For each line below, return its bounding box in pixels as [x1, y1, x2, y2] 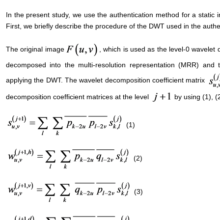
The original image [6, 45, 64, 53]
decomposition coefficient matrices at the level [6, 93, 151, 101]
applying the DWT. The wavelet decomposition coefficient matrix [6, 76, 207, 84]
